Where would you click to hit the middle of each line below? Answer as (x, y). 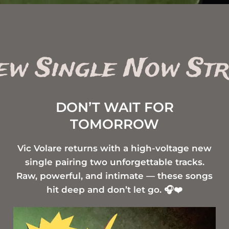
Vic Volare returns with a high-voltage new (114, 148)
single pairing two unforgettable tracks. (114, 162)
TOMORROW (114, 124)
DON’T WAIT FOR (114, 108)
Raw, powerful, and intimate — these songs (114, 176)
